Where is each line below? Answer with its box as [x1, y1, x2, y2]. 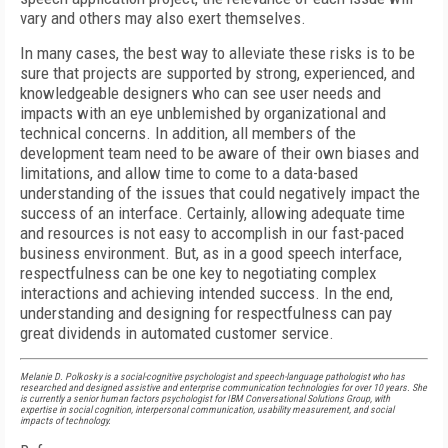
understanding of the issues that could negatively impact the [20, 183, 420, 203]
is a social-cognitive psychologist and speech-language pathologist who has [102, 371, 405, 382]
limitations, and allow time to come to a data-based [20, 163, 358, 183]
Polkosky [65, 371, 102, 382]
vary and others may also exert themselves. [20, 8, 306, 28]
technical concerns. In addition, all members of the [20, 123, 356, 143]
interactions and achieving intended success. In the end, [20, 283, 393, 303]
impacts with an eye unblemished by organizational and [20, 103, 386, 123]
